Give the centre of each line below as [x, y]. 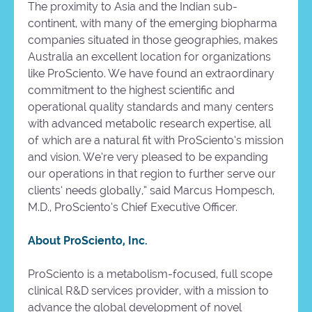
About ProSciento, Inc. [88, 241]
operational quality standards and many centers [151, 107]
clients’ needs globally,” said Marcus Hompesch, [151, 191]
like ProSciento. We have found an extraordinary [151, 74]
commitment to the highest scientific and [131, 91]
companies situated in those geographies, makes [153, 40]
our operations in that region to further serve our [152, 174]
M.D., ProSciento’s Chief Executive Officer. [133, 208]
